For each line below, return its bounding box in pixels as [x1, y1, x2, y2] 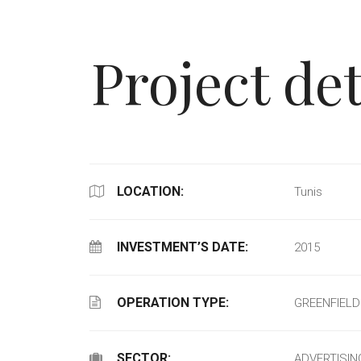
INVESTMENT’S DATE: [114, 239, 248, 255]
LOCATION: [114, 184, 184, 199]
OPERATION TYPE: [114, 295, 229, 310]
